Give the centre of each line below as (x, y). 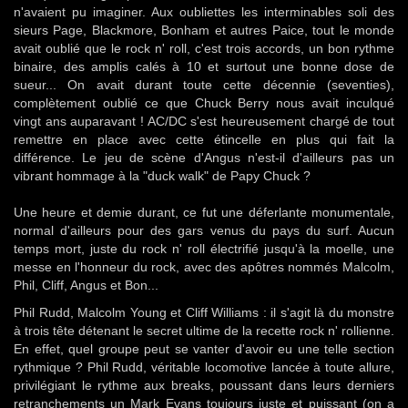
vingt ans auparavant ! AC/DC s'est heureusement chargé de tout (204, 121)
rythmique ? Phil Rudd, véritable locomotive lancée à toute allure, (204, 367)
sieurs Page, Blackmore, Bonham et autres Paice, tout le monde (204, 30)
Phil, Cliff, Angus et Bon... (86, 285)
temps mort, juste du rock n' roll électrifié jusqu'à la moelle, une (204, 249)
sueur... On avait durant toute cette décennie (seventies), (204, 85)
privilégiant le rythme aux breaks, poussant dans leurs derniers (204, 385)
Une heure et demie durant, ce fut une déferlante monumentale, (204, 212)
